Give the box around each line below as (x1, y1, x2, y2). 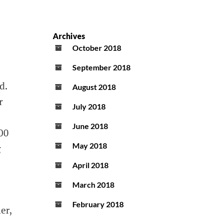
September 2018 (72, 63, 131, 72)
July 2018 (72, 102, 106, 111)
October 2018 (72, 43, 121, 53)
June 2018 (72, 121, 108, 131)
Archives (53, 31, 85, 41)
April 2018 (72, 160, 109, 170)
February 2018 (72, 199, 124, 209)
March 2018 (72, 180, 114, 190)
